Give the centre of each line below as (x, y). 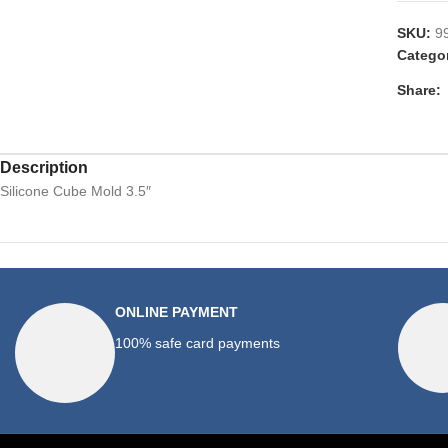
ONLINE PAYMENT (176, 312)
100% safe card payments (197, 343)
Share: (418, 89)
